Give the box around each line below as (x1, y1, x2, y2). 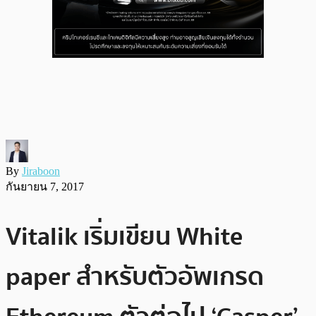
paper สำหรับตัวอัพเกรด (6, 256, 264, 297)
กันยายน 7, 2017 (6, 180, 84, 193)
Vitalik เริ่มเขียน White (6, 216, 243, 257)
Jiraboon (22, 164, 60, 177)
